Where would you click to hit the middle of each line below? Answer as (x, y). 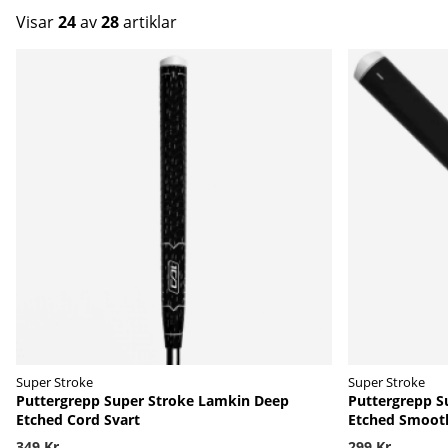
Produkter (54, 59)
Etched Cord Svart (78, 419)
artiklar (148, 21)
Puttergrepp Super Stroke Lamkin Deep (152, 400)
